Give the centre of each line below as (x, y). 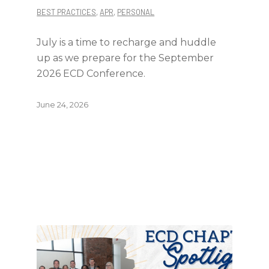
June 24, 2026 (63, 104)
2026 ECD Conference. (91, 74)
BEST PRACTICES (67, 12)
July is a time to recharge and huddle (127, 42)
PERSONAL (136, 12)
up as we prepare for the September (125, 58)
